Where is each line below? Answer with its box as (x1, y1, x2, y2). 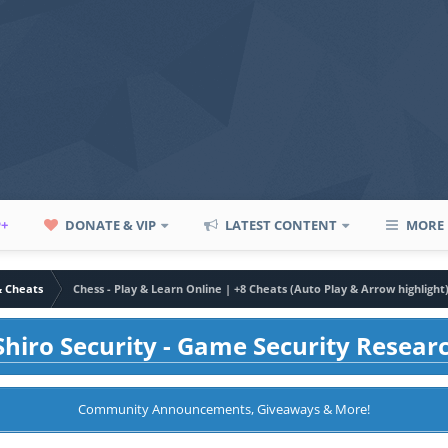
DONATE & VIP (62, 216, 157, 234)
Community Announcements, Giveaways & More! (78, 400, 370, 418)
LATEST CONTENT (222, 216, 338, 234)
